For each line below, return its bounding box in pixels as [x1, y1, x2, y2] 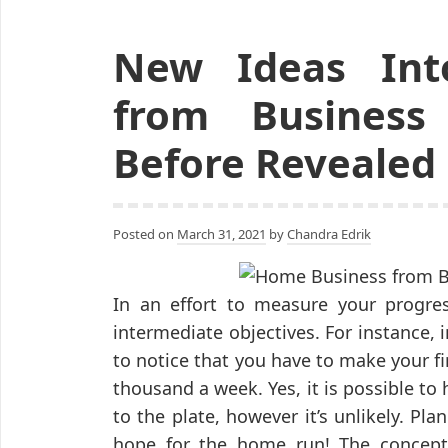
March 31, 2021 [177, 225, 266, 244]
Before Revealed [113, 135, 436, 191]
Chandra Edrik [287, 225, 371, 244]
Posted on [113, 225, 177, 244]
